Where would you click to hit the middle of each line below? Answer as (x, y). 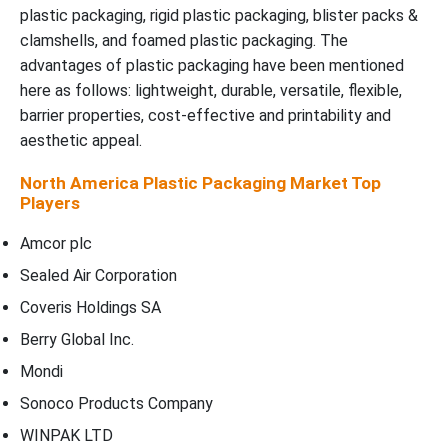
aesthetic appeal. (81, 141)
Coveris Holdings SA (90, 308)
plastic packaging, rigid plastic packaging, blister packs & (219, 16)
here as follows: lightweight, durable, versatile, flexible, (211, 91)
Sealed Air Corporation (98, 276)
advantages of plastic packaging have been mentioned (212, 66)
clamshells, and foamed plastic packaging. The (184, 41)
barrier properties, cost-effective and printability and (205, 116)
